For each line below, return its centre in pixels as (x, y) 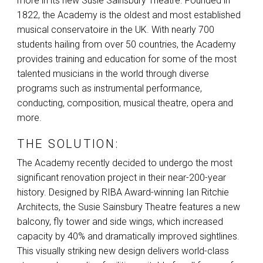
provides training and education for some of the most (127, 59)
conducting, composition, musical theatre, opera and (125, 103)
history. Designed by (59, 193)
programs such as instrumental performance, (109, 89)
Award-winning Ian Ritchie (176, 193)
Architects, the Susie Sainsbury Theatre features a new (129, 207)
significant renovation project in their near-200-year (122, 178)
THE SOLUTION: (68, 144)
